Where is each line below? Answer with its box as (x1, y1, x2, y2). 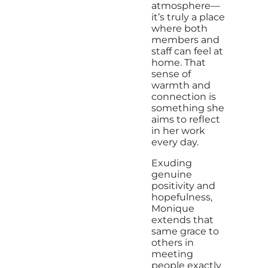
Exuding (151, 157, 192, 169)
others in (151, 237, 194, 249)
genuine (151, 169, 192, 181)
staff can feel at (151, 45, 223, 57)
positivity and (151, 180, 215, 192)
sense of (151, 68, 191, 80)
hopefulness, (151, 191, 212, 203)
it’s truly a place (151, 11, 225, 23)
